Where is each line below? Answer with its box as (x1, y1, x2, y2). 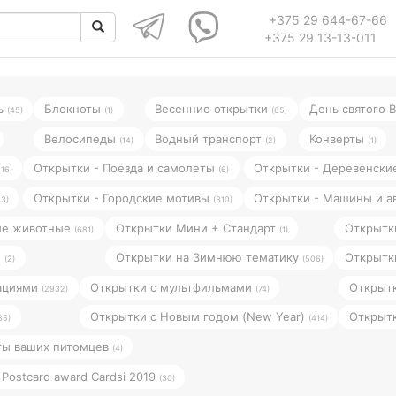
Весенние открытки (155, 101, 272, 116)
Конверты (308, 131, 368, 146)
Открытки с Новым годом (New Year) (89, 308, 308, 324)
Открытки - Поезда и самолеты (33, 160, 218, 175)
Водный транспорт (155, 131, 266, 146)
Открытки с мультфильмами (89, 279, 255, 294)
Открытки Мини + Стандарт (115, 220, 279, 235)
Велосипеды (43, 131, 119, 146)
